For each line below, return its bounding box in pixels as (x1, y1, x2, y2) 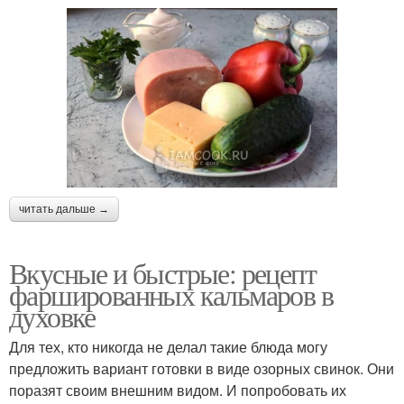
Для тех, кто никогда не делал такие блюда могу (9, 336, 327, 358)
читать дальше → (19, 203, 109, 216)
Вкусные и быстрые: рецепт (9, 253, 316, 293)
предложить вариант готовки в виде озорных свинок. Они (9, 358, 394, 380)
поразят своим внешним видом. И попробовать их (9, 380, 346, 401)
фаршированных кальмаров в (9, 275, 333, 315)
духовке (9, 297, 96, 336)
